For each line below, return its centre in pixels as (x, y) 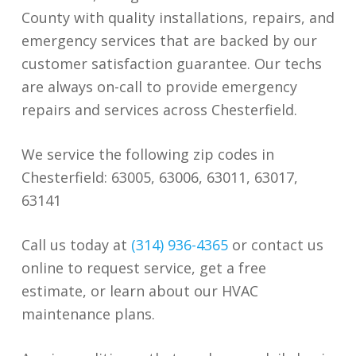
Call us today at (76, 244)
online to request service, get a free (143, 267)
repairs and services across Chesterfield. (161, 109)
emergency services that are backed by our (169, 40)
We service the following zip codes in (147, 154)
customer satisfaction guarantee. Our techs (171, 63)
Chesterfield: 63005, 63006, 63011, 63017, (159, 177)
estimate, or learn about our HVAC (139, 290)
